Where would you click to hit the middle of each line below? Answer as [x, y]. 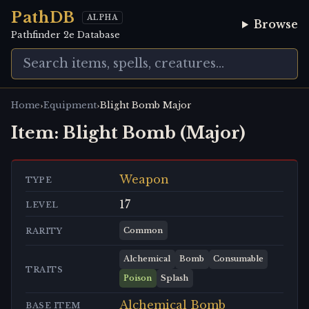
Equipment [70, 106]
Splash [175, 278]
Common [143, 230]
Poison [138, 278]
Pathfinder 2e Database [66, 35]
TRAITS [44, 269]
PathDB [43, 18]
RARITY [44, 231]
